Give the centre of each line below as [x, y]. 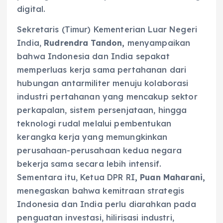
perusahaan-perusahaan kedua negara [99, 151]
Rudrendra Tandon [83, 43]
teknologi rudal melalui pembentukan [94, 124]
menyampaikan [158, 43]
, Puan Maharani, [170, 177]
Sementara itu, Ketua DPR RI [76, 177]
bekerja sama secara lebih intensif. [89, 164]
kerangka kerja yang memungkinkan [92, 137]
